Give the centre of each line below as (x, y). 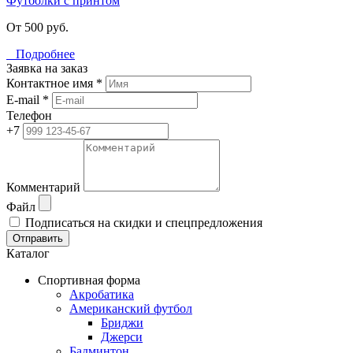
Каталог (28, 254)
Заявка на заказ (47, 69)
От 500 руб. (37, 28)
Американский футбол (131, 309)
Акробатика (102, 295)
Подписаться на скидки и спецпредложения (142, 223)
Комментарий (43, 188)
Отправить (38, 239)
